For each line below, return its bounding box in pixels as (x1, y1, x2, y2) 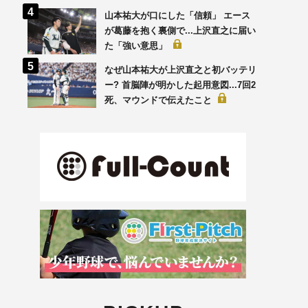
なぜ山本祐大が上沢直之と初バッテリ (104, 65, 256, 76)
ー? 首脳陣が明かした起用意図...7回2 (104, 80, 256, 91)
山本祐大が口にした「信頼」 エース (104, 10, 250, 21)
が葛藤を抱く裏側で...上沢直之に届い (104, 25, 256, 36)
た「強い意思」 (104, 41, 170, 52)
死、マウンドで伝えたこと (104, 95, 214, 106)
